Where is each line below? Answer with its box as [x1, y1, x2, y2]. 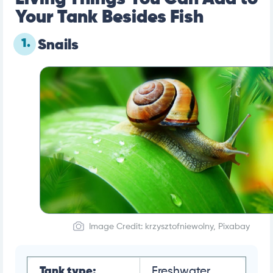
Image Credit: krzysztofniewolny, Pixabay [88, 222, 250, 232]
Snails [38, 37, 79, 52]
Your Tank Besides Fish [15, 8, 204, 27]
